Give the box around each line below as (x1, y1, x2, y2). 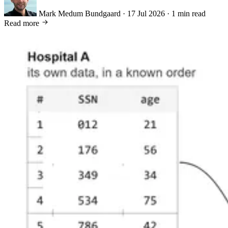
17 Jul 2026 (127, 9, 165, 18)
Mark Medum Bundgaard (39, 9, 121, 18)
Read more (4, 19, 41, 28)
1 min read (172, 9, 206, 18)
